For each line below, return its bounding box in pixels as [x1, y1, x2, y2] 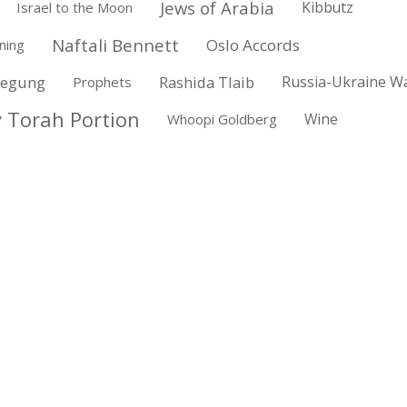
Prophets [72, 73, 132, 92]
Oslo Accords [205, 35, 300, 56]
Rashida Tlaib [158, 72, 254, 94]
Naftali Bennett [51, 34, 179, 57]
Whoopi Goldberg [166, 110, 277, 129]
